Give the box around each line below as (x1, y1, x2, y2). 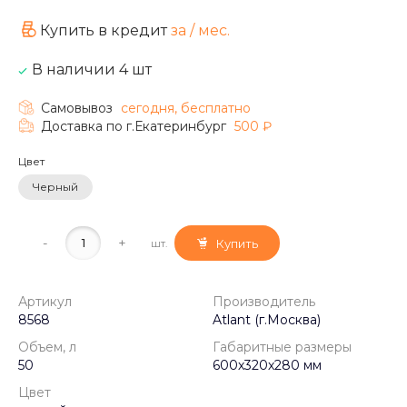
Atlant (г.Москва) (213, 312, 321, 329)
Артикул (18, 293, 72, 311)
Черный (33, 179, 78, 194)
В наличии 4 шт (32, 60, 152, 78)
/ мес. (190, 21, 230, 39)
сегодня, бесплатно (121, 99, 251, 116)
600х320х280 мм (213, 357, 322, 374)
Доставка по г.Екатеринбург (41, 117, 230, 134)
